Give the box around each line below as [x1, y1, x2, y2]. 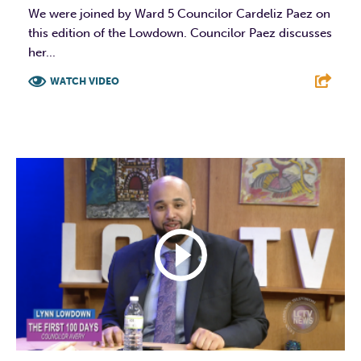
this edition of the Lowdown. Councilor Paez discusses [28, 26, 332, 41]
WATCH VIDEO [50, 76, 119, 88]
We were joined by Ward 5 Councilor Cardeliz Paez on [28, 6, 330, 22]
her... [28, 45, 56, 60]
